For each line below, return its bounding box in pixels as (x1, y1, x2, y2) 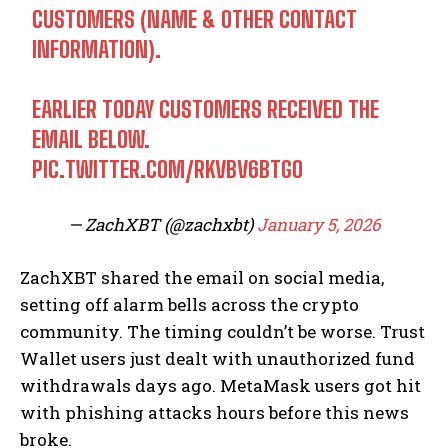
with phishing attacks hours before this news (20, 401, 409, 425)
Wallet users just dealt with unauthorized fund (20, 347, 415, 371)
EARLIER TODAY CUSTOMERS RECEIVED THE (32, 96, 380, 124)
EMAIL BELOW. (32, 126, 151, 154)
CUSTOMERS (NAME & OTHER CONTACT (32, 6, 358, 34)
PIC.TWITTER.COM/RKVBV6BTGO (32, 156, 304, 184)
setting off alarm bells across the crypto (20, 293, 359, 317)
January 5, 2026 (257, 213, 380, 237)
